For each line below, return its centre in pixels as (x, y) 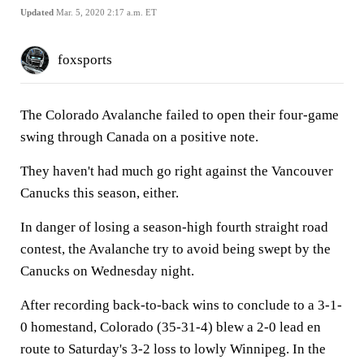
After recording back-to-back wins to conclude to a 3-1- (181, 305)
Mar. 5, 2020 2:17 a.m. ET (106, 12)
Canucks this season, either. (100, 193)
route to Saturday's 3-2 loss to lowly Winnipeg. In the (173, 349)
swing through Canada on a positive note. (139, 137)
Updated (37, 12)
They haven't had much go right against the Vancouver (177, 171)
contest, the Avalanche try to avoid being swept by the (175, 249)
